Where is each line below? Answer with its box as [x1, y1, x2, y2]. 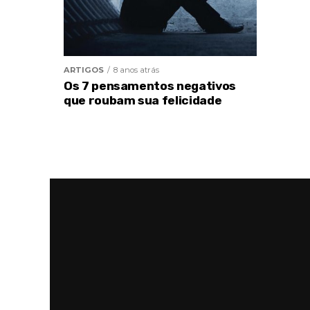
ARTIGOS [64, 64, 104, 75]
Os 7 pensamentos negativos [64, 78, 236, 93]
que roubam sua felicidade [64, 93, 222, 107]
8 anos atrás [113, 64, 159, 75]
